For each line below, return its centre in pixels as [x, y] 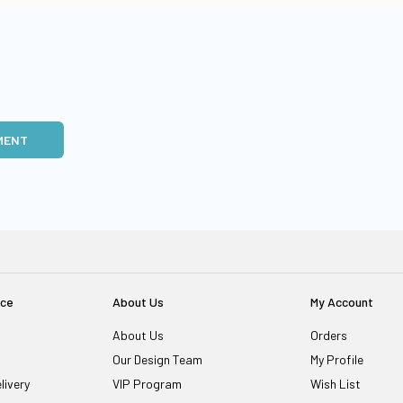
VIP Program [147, 384]
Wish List [336, 384]
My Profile [337, 359]
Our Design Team [157, 359]
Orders [329, 335]
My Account [342, 302]
